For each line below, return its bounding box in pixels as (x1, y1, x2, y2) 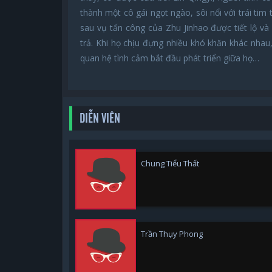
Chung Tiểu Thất (141, 157, 199, 169)
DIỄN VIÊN (80, 112, 120, 126)
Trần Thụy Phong (141, 228, 203, 239)
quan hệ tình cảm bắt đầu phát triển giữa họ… (80, 52, 259, 64)
